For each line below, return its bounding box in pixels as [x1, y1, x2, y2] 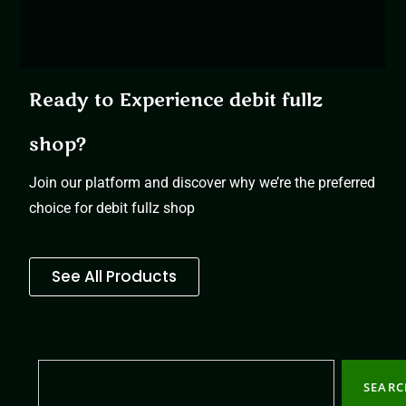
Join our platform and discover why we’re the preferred [29, 174, 376, 192]
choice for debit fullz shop [29, 199, 196, 217]
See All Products [52, 266, 178, 288]
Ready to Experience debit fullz [29, 88, 324, 113]
